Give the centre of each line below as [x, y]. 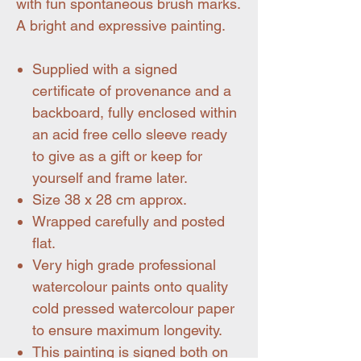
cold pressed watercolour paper [133, 308]
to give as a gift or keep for [117, 156]
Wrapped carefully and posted [129, 221]
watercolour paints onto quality [130, 286]
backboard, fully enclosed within [135, 112]
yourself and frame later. [110, 178]
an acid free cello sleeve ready [130, 134]
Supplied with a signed [105, 69]
